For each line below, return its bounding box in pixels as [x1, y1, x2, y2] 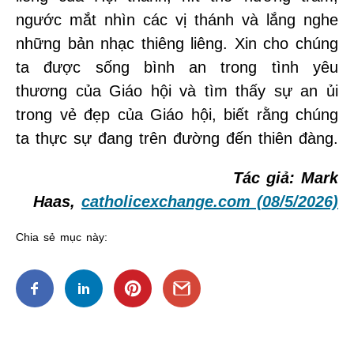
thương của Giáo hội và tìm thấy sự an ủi [16, 81, 338, 100]
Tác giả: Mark [233, 168, 338, 186]
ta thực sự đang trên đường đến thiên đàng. [16, 129, 338, 147]
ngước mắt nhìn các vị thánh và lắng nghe [16, 10, 338, 28]
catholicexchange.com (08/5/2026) [81, 192, 338, 210]
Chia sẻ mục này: [16, 230, 107, 243]
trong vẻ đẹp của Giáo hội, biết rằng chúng [16, 105, 338, 123]
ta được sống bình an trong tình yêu [16, 58, 338, 76]
